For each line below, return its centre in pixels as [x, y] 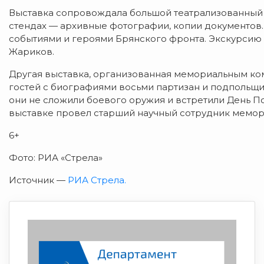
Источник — [38, 180]
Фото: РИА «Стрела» [56, 157]
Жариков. [32, 51]
